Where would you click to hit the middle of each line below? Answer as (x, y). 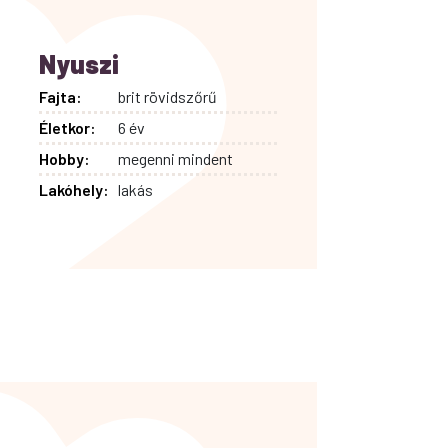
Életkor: (67, 127)
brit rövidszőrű (168, 96)
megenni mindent (176, 158)
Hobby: (64, 158)
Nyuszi (78, 63)
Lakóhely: (73, 189)
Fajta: (60, 96)
